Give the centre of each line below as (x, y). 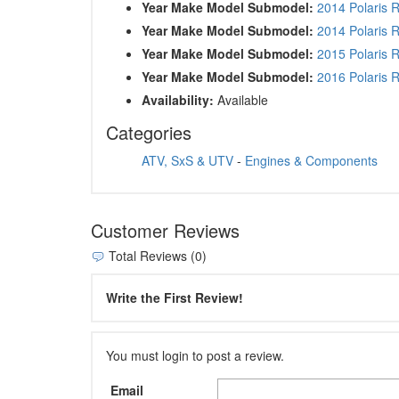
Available (241, 99)
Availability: (178, 99)
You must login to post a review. (195, 356)
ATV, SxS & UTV (187, 160)
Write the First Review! (175, 298)
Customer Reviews (165, 230)
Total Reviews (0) (156, 255)
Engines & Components (311, 160)
